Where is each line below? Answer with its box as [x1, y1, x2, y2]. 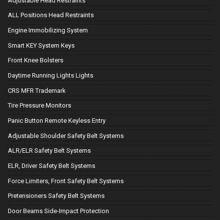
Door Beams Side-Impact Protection [8, 207, 109, 215]
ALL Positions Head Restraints [8, 11, 94, 19]
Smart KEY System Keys [8, 41, 75, 49]
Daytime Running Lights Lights [8, 71, 93, 79]
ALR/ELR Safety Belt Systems [8, 147, 91, 155]
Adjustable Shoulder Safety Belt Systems [8, 132, 124, 139]
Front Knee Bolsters [8, 56, 63, 64]
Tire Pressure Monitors [8, 102, 71, 110]
